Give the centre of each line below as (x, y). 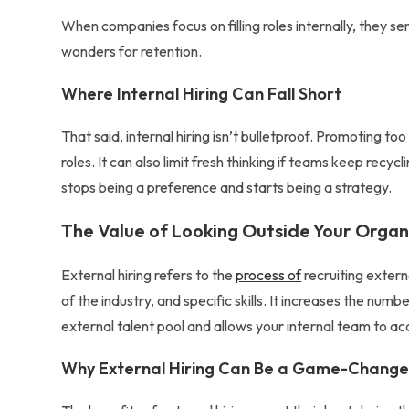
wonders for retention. (132, 51)
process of (269, 275)
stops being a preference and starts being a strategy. (227, 187)
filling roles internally (291, 26)
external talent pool (123, 326)
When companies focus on (145, 26)
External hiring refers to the (149, 275)
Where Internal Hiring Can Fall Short (202, 94)
